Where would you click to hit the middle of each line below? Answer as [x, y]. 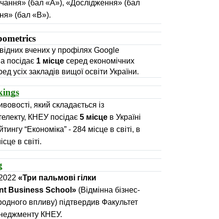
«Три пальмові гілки [57, 178]
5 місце [94, 117]
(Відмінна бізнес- [109, 190]
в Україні [124, 117]
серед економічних [99, 61]
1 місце [50, 61]
